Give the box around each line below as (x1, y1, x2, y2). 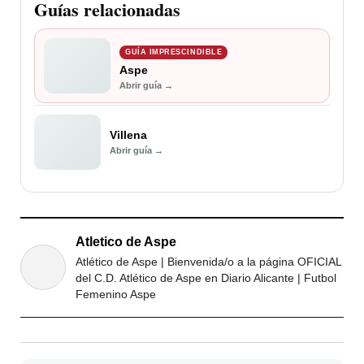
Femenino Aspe (76, 287, 156, 301)
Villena (110, 128, 147, 141)
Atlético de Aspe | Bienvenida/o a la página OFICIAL (76, 254, 341, 268)
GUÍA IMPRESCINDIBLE (125, 47, 223, 56)
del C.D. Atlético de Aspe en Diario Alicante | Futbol (76, 271, 336, 284)
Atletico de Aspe (76, 234, 176, 249)
